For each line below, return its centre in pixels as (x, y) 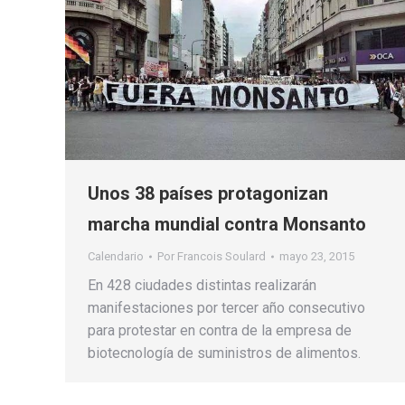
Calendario (116, 256)
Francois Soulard (221, 256)
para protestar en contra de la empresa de (220, 330)
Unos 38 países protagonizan (208, 193)
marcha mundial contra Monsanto (227, 224)
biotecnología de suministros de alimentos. (224, 353)
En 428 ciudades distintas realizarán (202, 285)
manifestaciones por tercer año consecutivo (226, 307)
